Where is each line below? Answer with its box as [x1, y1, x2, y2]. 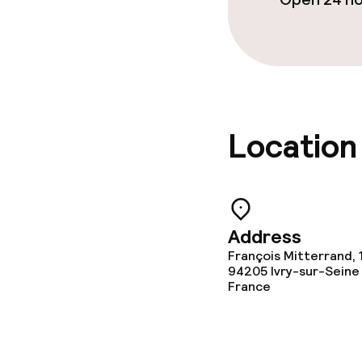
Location [228, 126, 357, 167]
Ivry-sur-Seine [271, 263, 360, 280]
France [228, 278, 271, 295]
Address [228, 224, 301, 249]
